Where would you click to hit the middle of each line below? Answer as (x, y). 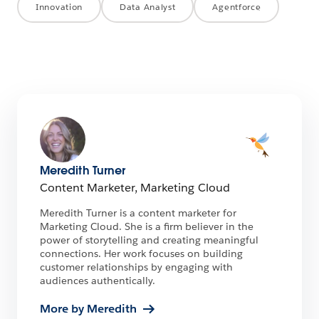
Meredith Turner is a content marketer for (138, 213)
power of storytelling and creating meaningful (149, 240)
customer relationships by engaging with (136, 267)
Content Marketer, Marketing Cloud (135, 187)
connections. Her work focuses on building (141, 253)
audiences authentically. (98, 280)
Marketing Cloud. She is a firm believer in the (147, 226)
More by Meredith (88, 308)
